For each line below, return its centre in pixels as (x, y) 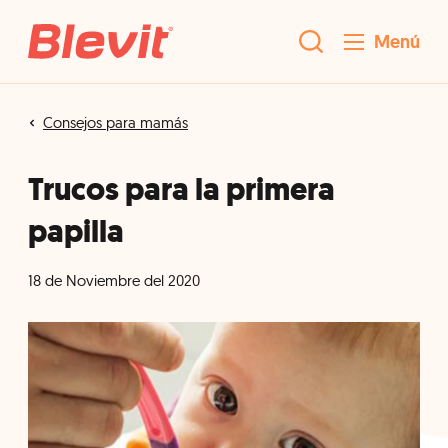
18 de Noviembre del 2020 (114, 280)
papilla (76, 231)
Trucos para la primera (181, 189)
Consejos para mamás (115, 122)
